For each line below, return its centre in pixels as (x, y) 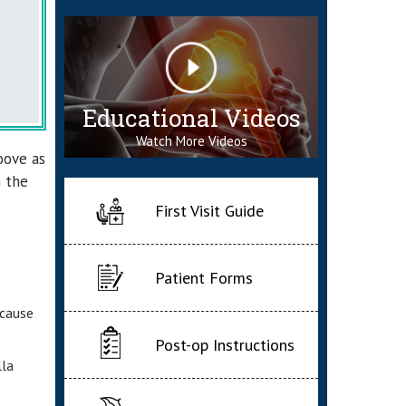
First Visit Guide (209, 211)
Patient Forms (204, 278)
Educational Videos (191, 117)
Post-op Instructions (225, 345)
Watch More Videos (191, 140)
